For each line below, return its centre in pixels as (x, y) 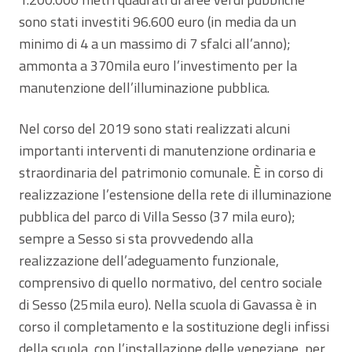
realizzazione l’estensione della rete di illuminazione (175, 194)
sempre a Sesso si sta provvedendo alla (136, 238)
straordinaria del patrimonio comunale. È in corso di (171, 172)
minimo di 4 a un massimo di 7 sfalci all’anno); (155, 43)
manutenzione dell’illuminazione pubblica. (144, 87)
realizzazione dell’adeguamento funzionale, (149, 260)
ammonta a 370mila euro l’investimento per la (158, 65)
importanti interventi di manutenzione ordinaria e (167, 150)
